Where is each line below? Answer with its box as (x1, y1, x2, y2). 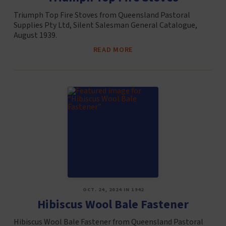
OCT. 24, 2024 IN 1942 (82, 186, 144, 193)
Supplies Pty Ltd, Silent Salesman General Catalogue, (13, 19, 197, 31)
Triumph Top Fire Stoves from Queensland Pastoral (13, 9, 190, 21)
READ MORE (93, 44, 134, 55)
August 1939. (13, 29, 57, 41)
